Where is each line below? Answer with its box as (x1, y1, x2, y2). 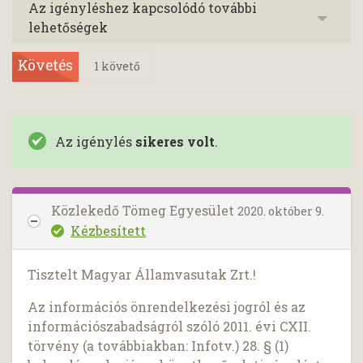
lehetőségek (28, 19, 108, 36)
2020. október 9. (237, 203, 324, 220)
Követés (18, 55, 73, 75)
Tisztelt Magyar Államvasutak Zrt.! (28, 266, 257, 284)
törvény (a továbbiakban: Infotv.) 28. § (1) (28, 337, 289, 355)
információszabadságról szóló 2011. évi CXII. (28, 318, 312, 335)
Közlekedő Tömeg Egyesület (51, 202, 237, 220)
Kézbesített (70, 222, 146, 240)
